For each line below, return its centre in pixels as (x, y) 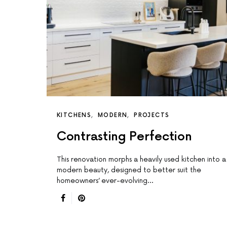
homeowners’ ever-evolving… (105, 181)
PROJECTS (152, 116)
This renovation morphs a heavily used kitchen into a (141, 160)
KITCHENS (74, 116)
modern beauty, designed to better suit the (129, 170)
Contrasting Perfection (124, 137)
